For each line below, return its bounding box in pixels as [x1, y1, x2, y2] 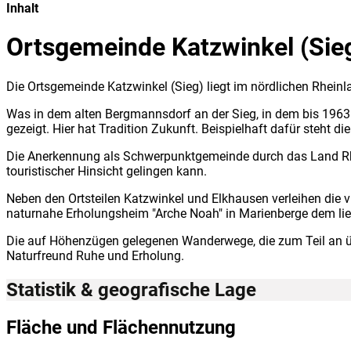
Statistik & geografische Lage [6, 278, 256, 301]
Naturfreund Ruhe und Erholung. [6, 248, 184, 263]
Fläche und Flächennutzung [6, 316, 236, 338]
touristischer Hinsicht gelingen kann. [6, 163, 207, 179]
